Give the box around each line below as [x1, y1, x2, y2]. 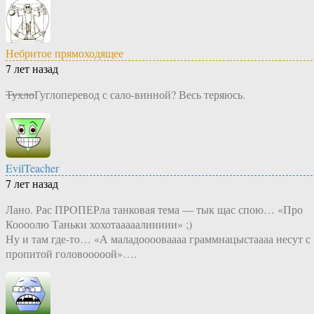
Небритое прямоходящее [6, 46, 123, 61]
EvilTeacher [6, 161, 59, 176]
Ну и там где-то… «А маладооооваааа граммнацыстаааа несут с [6, 231, 310, 247]
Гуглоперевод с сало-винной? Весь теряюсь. [34, 87, 245, 102]
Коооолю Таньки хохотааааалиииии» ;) [6, 217, 192, 232]
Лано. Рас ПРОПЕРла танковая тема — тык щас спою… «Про [6, 202, 303, 217]
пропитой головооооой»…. [6, 246, 137, 261]
